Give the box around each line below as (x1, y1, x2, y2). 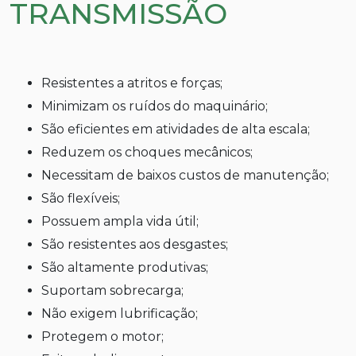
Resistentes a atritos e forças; (51, 75, 222, 91)
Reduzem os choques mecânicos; (51, 144, 253, 160)
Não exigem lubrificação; (52, 305, 198, 321)
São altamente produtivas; (49, 259, 208, 275)
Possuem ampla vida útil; (51, 213, 199, 229)
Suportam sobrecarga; (49, 282, 184, 298)
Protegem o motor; (51, 328, 164, 344)
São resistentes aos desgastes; (49, 236, 228, 252)
